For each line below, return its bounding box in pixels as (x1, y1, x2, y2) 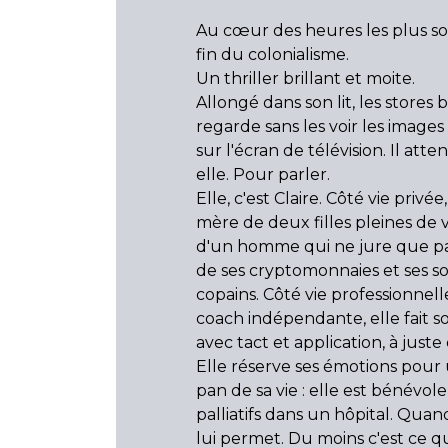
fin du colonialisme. (196, 45, 349, 64)
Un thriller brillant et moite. (196, 69, 415, 88)
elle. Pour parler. (196, 165, 330, 184)
